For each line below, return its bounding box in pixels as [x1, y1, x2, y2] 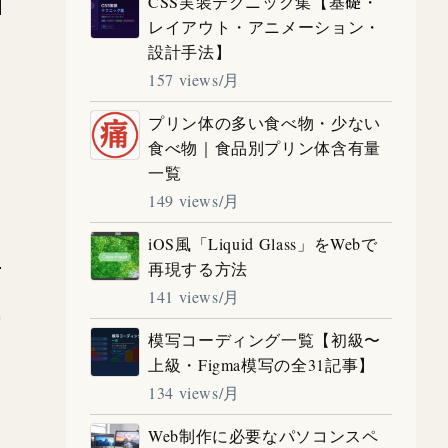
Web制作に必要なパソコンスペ [148, 424, 379, 446]
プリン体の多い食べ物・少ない [148, 111, 381, 133]
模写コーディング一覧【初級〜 [148, 328, 381, 350]
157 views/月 [148, 68, 241, 90]
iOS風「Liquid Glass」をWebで [148, 232, 378, 254]
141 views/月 [148, 285, 241, 307]
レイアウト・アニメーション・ [148, 15, 381, 37]
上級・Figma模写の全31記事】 [148, 353, 375, 375]
